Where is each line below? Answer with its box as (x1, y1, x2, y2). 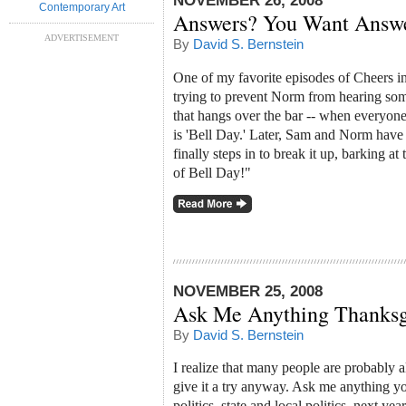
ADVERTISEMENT (44, 33, 119, 43)
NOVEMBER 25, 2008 (173, 282, 323, 300)
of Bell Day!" (173, 164, 251, 180)
